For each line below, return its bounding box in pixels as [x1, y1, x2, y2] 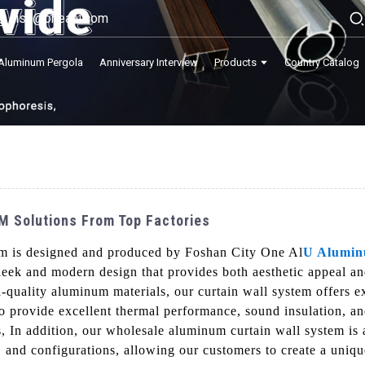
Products [214, 55, 257, 68]
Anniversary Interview [99, 55, 199, 68]
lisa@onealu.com [12, 10, 108, 26]
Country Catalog [284, 55, 360, 68]
